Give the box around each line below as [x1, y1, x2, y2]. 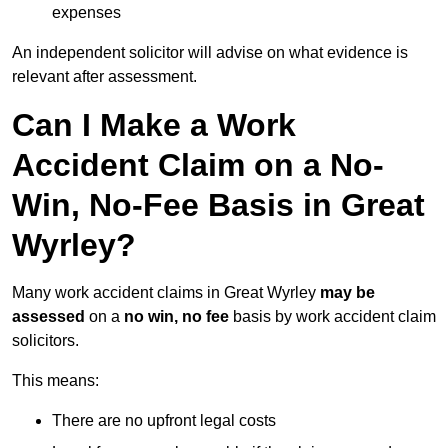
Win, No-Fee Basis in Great [12, 187, 425, 224]
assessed [12, 308, 85, 326]
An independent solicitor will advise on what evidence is [12, 44, 408, 62]
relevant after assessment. [12, 68, 197, 86]
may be [320, 284, 375, 302]
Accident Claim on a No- [12, 147, 384, 184]
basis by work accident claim [229, 308, 436, 326]
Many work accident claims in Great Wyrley [12, 284, 320, 302]
